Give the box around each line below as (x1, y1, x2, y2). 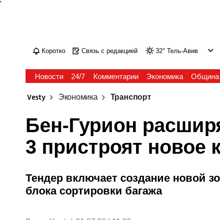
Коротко (42, 47, 66, 55)
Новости (35, 72, 64, 81)
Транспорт (110, 92, 151, 103)
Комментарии (93, 72, 138, 81)
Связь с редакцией (82, 47, 138, 55)
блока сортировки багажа (26, 184, 163, 197)
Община (191, 72, 219, 81)
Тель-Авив (167, 47, 198, 55)
